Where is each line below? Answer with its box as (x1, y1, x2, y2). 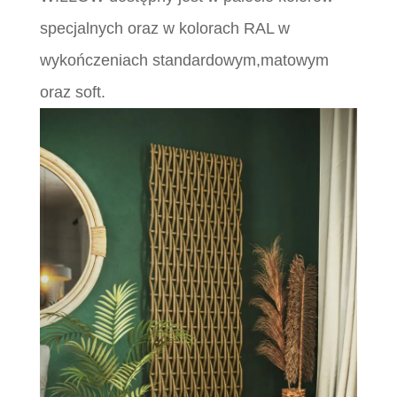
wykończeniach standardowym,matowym (39, 51, 329, 69)
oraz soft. (39, 83, 110, 101)
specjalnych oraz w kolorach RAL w (39, 19, 290, 37)
